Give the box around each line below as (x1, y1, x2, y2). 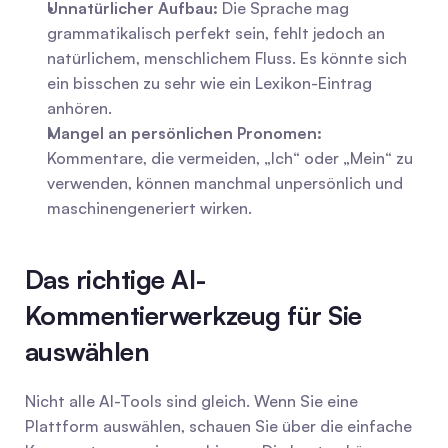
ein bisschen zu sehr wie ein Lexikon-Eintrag (47, 73, 372, 93)
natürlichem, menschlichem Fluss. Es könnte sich (47, 48, 407, 68)
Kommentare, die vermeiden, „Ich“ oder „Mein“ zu (47, 148, 413, 168)
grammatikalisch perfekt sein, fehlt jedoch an (47, 23, 385, 43)
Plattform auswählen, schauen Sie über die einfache (25, 416, 412, 436)
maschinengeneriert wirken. (47, 198, 252, 218)
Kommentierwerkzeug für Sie (25, 299, 362, 331)
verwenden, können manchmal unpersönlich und (47, 173, 403, 193)
